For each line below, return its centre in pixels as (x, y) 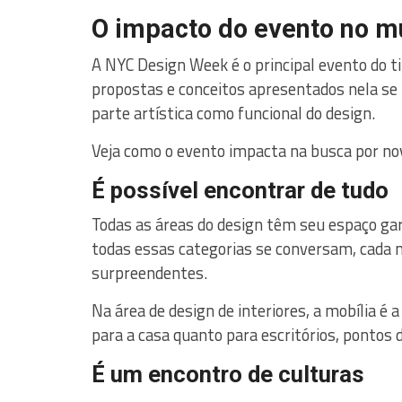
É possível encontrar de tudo (240, 190)
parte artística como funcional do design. (233, 113)
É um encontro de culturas (228, 374)
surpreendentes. (149, 273)
